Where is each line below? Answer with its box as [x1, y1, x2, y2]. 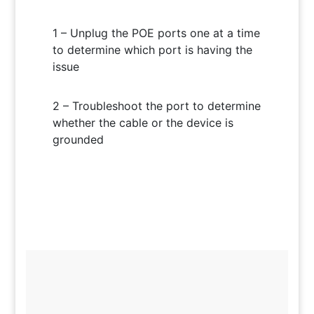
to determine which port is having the [52, 42, 252, 57]
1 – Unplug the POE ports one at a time [52, 25, 260, 40]
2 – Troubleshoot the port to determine [52, 98, 261, 113]
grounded [52, 132, 104, 146]
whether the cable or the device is [52, 115, 233, 130]
